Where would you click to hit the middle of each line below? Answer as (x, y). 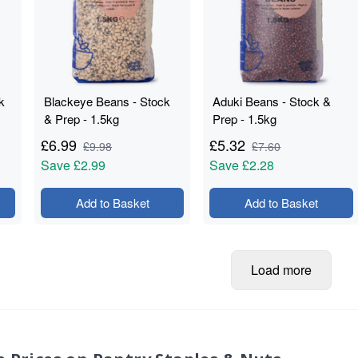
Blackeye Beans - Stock (107, 101)
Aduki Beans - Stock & (272, 101)
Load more (281, 270)
